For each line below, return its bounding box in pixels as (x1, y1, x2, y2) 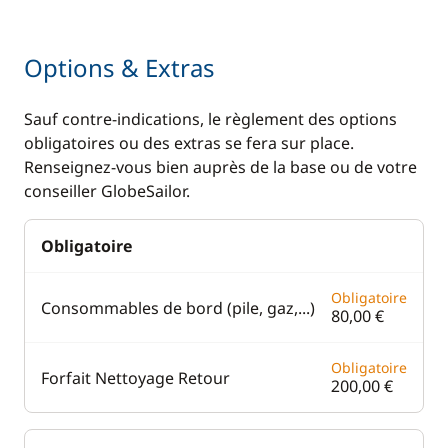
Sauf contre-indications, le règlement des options (24, 108, 397, 130)
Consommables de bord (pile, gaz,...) (41, 296, 315, 319)
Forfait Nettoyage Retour (41, 366, 230, 389)
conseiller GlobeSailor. (24, 180, 190, 202)
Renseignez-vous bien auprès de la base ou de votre (24, 156, 417, 178)
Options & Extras (24, 51, 215, 84)
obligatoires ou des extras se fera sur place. (24, 132, 354, 154)
